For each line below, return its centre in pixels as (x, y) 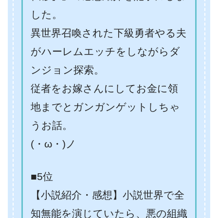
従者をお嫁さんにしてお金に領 (104, 89)
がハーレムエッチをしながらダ (105, 52)
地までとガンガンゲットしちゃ (105, 107)
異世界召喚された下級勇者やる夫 (109, 33)
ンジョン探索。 (67, 70)
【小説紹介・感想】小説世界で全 (108, 195)
